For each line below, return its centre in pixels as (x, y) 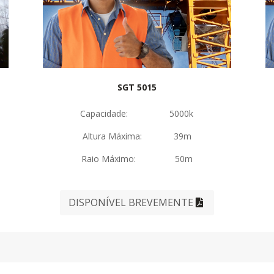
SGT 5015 (137, 87)
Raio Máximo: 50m (137, 159)
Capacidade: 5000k (137, 114)
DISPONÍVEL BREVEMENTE (131, 203)
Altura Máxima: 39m (137, 136)
